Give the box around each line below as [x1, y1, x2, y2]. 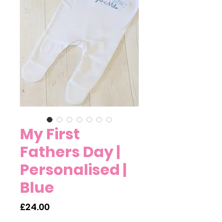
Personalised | [20, 160, 126, 181]
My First [20, 124, 80, 145]
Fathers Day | [20, 142, 120, 163]
